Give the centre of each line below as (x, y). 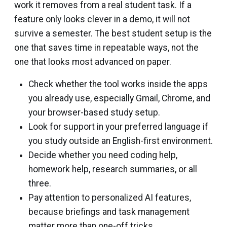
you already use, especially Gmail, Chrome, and (119, 99)
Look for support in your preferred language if (118, 127)
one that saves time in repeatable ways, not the (106, 48)
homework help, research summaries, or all (113, 169)
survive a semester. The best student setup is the (113, 34)
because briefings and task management (109, 212)
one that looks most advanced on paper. (93, 62)
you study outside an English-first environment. (121, 141)
